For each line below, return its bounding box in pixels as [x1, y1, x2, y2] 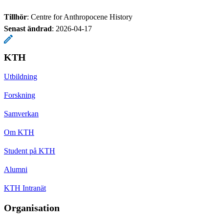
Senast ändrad [4, 24, 52, 33]
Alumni [4, 165, 27, 174]
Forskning [4, 90, 35, 99]
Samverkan [4, 109, 39, 118]
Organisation [4, 202, 60, 213]
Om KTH [4, 128, 34, 136]
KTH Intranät [4, 183, 46, 192]
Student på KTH [4, 146, 55, 155]
